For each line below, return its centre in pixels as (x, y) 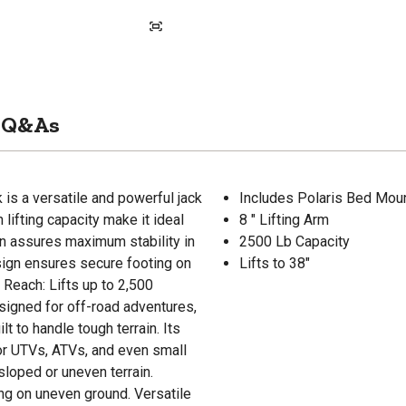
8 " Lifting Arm (284, 219)
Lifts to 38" (275, 263)
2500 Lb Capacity (295, 241)
